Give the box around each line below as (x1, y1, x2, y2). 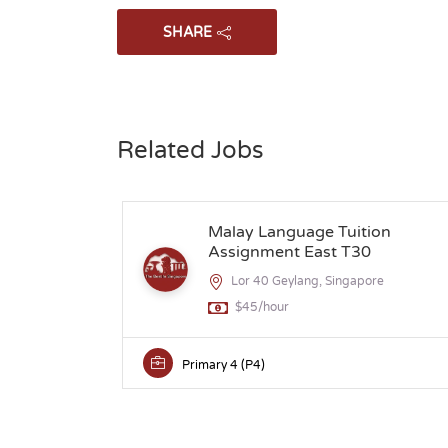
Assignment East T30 (208, 242, 371, 262)
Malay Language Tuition (208, 222, 391, 242)
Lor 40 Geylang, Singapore (231, 274, 384, 288)
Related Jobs (117, 136, 264, 165)
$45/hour (235, 300, 289, 314)
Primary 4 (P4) (182, 358, 265, 372)
